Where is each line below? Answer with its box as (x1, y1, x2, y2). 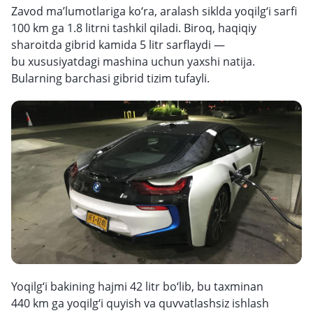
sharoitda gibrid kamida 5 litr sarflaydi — (11, 37, 225, 52)
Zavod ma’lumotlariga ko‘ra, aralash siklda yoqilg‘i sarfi (11, 3, 297, 19)
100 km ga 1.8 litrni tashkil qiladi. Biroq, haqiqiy (11, 20, 256, 36)
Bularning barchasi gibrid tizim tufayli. (11, 71, 210, 86)
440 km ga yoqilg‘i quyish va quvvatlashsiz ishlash (11, 296, 269, 311)
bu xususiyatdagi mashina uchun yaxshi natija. (11, 54, 255, 69)
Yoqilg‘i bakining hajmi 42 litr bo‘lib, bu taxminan (11, 279, 263, 294)
